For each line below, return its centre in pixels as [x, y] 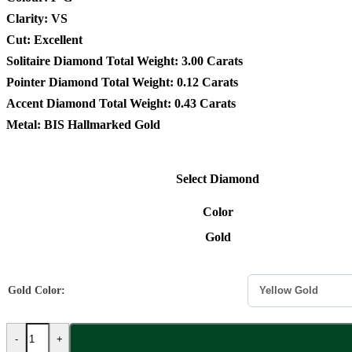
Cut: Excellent [44, 39]
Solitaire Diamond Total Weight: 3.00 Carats [125, 60]
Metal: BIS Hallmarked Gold [83, 124]
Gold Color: [37, 291]
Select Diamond [218, 178]
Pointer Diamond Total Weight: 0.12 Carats [122, 82]
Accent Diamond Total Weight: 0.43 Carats [121, 103]
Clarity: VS [37, 18]
